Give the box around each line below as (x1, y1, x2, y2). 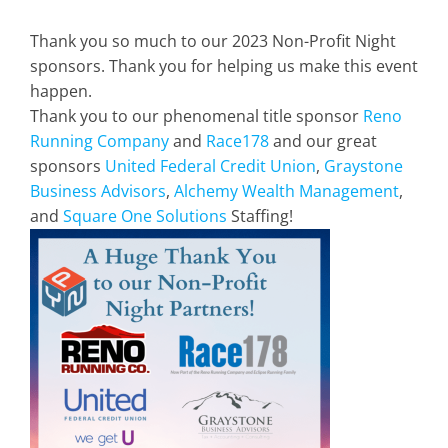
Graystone (324, 154, 403, 177)
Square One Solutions (63, 204, 227, 227)
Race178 (206, 129, 269, 152)
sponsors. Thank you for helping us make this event (30, 54, 418, 77)
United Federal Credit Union (105, 154, 316, 177)
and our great (269, 129, 377, 152)
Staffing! (227, 204, 293, 227)
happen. (30, 79, 92, 102)
